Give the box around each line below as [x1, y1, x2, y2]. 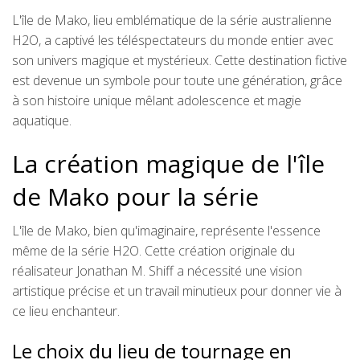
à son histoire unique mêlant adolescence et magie [12, 92, 301, 109]
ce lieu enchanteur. [12, 302, 120, 320]
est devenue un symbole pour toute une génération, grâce [12, 72, 342, 89]
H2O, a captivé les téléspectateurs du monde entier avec [12, 31, 333, 49]
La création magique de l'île [12, 147, 325, 180]
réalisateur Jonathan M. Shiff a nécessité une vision [12, 262, 302, 280]
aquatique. [12, 112, 72, 129]
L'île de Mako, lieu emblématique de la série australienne [12, 11, 332, 29]
